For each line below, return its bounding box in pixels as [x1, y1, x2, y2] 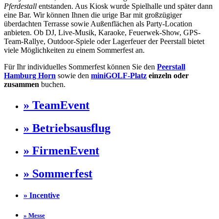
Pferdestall [4, 1, 37, 10]
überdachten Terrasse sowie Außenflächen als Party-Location [4, 19, 192, 28]
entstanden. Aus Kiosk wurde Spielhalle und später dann [37, 1, 213, 10]
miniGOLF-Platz [91, 71, 147, 80]
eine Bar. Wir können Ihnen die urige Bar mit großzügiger [4, 10, 182, 19]
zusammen [4, 80, 39, 88]
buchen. [39, 80, 66, 88]
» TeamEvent [23, 98, 89, 111]
